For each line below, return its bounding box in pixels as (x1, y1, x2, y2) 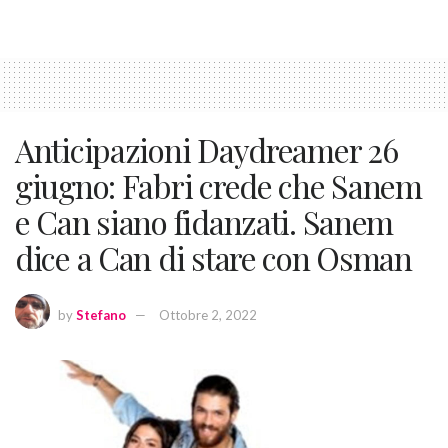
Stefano (76, 307, 126, 324)
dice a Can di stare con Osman (15, 236, 412, 280)
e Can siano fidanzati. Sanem (15, 200, 394, 244)
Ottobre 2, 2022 (159, 307, 257, 324)
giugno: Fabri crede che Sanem (15, 164, 422, 208)
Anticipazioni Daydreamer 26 (15, 128, 398, 172)
